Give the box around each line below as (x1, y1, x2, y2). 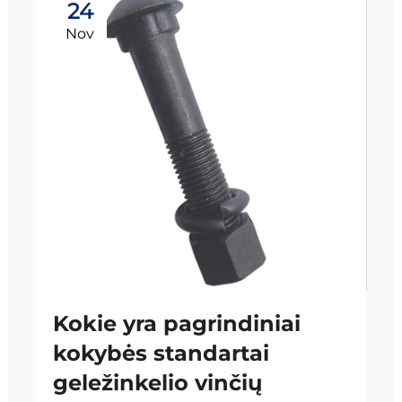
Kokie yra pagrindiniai (53, 310, 301, 336)
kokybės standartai (53, 340, 269, 366)
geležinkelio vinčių (53, 370, 262, 396)
